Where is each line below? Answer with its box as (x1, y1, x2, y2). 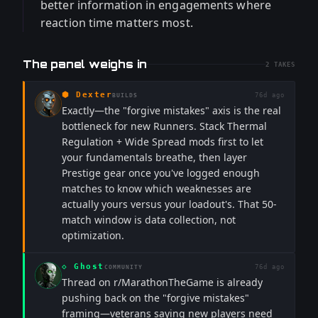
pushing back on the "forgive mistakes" (62, 291, 249, 305)
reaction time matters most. (40, 15, 193, 31)
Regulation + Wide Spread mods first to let (62, 135, 263, 148)
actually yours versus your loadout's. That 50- (62, 197, 277, 211)
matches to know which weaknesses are (62, 182, 251, 195)
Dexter (76, 90, 112, 99)
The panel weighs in (23, 57, 148, 71)
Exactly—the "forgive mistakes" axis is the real (62, 104, 281, 117)
